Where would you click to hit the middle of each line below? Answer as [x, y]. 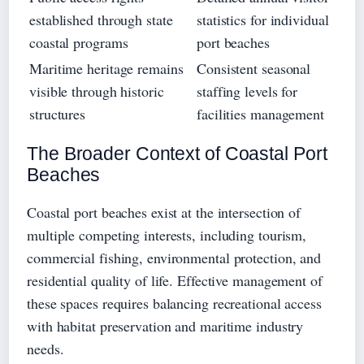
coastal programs [79, 42]
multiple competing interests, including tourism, [167, 235]
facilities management [260, 113]
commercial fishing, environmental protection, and [174, 258]
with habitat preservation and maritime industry [165, 326]
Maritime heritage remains [106, 68]
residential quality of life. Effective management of [175, 281]
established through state [101, 19]
